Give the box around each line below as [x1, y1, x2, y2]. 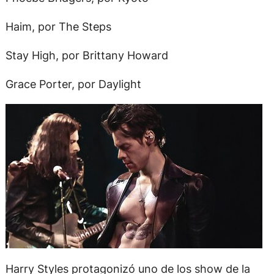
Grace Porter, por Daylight [5, 77, 141, 91]
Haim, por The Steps [5, 19, 111, 33]
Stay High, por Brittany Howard [5, 48, 168, 62]
